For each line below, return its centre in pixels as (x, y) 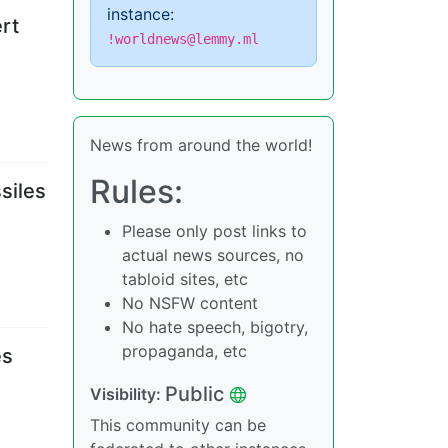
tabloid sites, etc (185, 279)
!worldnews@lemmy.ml (183, 39)
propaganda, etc (184, 351)
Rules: (136, 191)
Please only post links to (214, 231)
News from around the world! (201, 145)
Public (194, 394)
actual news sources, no (213, 255)
